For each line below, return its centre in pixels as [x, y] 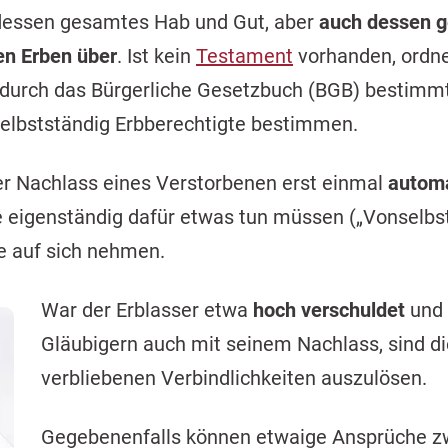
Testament [244, 56]
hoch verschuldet [329, 310]
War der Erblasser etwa [147, 310]
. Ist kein [156, 56]
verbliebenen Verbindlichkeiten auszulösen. [234, 378]
